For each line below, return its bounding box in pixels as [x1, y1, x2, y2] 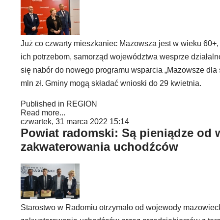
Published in [21, 100, 64, 108]
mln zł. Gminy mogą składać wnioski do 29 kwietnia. [21, 79, 201, 87]
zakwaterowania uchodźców [21, 140, 178, 153]
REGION [66, 100, 97, 108]
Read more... [21, 109, 65, 117]
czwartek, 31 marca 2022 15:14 [21, 117, 129, 126]
